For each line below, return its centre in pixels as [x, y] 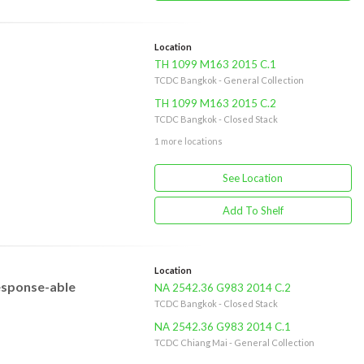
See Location [253, 178]
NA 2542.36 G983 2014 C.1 [222, 327]
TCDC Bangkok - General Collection [229, 80]
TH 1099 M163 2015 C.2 [215, 103]
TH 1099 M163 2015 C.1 [215, 64]
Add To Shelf [253, 210]
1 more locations [188, 141]
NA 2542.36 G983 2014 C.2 [222, 288]
